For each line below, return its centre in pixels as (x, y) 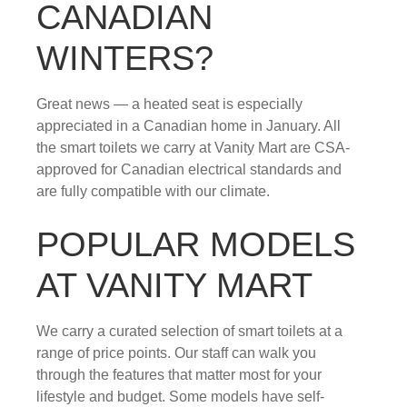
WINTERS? (125, 58)
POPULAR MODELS (196, 244)
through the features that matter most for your (179, 374)
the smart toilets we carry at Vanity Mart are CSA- (193, 147)
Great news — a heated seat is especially (169, 104)
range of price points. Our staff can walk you (176, 352)
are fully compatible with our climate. (153, 191)
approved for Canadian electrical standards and (189, 169)
